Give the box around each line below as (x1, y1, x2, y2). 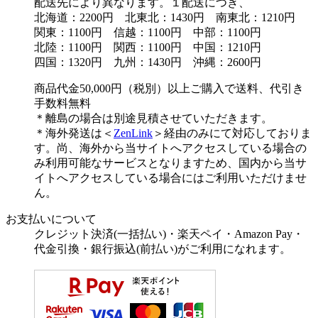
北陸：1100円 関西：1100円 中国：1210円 (34, 41, 261, 54)
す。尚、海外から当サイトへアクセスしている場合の (34, 142, 307, 155)
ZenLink (114, 127, 153, 140)
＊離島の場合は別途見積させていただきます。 (34, 112, 273, 125)
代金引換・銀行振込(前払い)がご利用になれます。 (34, 243, 291, 256)
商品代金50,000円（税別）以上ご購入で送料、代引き (34, 82, 304, 95)
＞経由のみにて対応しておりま (153, 127, 312, 140)
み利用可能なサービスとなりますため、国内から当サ (34, 157, 307, 170)
